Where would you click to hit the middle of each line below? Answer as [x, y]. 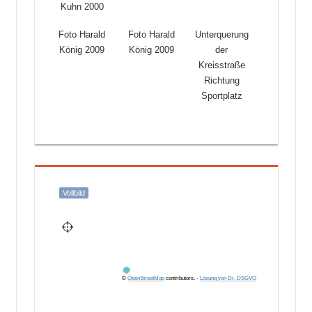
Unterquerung [221, 35]
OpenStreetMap [146, 278]
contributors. [180, 278]
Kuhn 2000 [82, 7]
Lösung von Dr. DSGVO [228, 278]
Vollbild [73, 193]
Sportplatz [221, 96]
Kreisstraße [221, 65]
